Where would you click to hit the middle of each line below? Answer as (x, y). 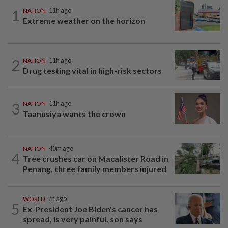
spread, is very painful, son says (83, 219)
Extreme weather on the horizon (84, 21)
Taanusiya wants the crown (75, 114)
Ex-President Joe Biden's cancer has (90, 209)
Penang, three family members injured (95, 169)
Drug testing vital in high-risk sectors (92, 70)
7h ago (57, 199)
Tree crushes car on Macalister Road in (96, 159)
